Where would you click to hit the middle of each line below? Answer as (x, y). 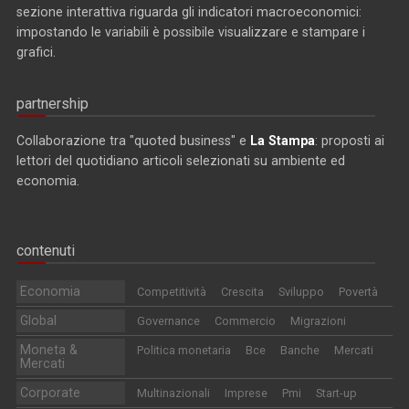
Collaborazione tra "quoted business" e (133, 141)
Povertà (358, 292)
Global (39, 321)
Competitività (171, 292)
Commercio (245, 321)
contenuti (46, 251)
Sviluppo (301, 292)
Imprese (246, 393)
